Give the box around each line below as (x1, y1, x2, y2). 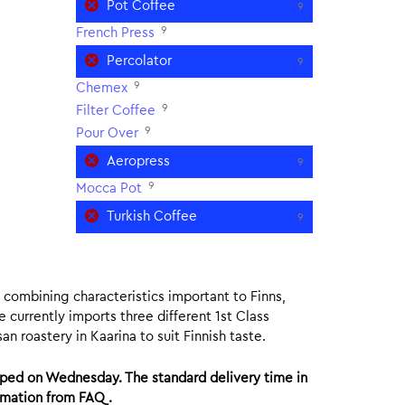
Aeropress (106, 155, 170, 168)
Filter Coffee (75, 104, 155, 118)
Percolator (106, 54, 172, 68)
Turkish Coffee (106, 210, 197, 223)
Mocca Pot (75, 182, 142, 195)
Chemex (75, 81, 127, 95)
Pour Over (75, 127, 138, 140)
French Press (75, 26, 155, 40)
